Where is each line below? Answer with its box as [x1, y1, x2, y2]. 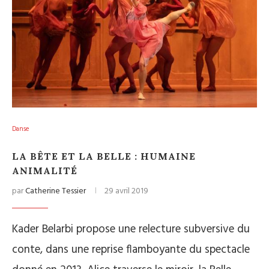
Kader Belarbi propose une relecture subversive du [12, 220, 250, 238]
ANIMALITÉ [12, 165, 77, 177]
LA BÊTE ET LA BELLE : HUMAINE [12, 150, 196, 162]
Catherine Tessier [25, 184, 86, 198]
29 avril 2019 [104, 184, 148, 198]
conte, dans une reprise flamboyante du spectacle [12, 241, 250, 259]
